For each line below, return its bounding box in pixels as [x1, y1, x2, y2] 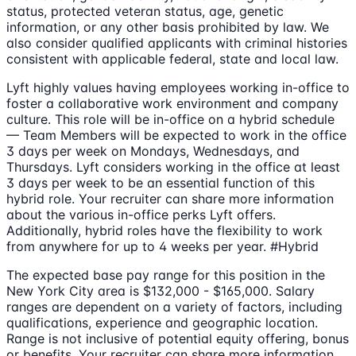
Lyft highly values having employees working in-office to [6, 79, 350, 95]
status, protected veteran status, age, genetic [6, 2, 284, 19]
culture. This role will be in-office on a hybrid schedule [6, 110, 335, 127]
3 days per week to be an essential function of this [6, 174, 315, 191]
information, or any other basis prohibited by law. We [6, 18, 329, 35]
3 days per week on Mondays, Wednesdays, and [6, 142, 300, 159]
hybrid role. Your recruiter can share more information [6, 190, 334, 207]
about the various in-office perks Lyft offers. [6, 206, 276, 222]
